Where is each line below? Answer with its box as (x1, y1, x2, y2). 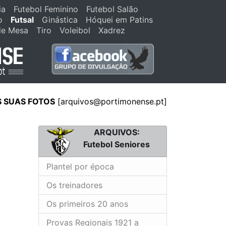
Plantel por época (46, 161, 114, 172)
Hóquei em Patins (86, 15, 153, 25)
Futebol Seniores (83, 139, 150, 149)
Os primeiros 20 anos (46, 198, 128, 209)
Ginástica (42, 15, 78, 25)
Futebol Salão (86, 4, 138, 14)
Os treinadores (46, 180, 102, 190)
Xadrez (98, 25, 125, 35)
